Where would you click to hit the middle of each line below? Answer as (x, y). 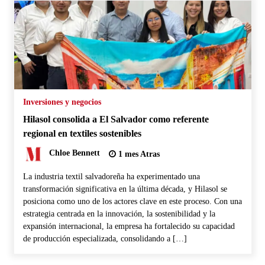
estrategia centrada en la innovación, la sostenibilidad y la (119, 214)
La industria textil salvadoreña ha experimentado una (111, 176)
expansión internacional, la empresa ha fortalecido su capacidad (129, 226)
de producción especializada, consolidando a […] (105, 238)
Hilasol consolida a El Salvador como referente (116, 119)
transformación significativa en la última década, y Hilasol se (125, 189)
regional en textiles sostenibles (82, 133)
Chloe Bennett (74, 153)
